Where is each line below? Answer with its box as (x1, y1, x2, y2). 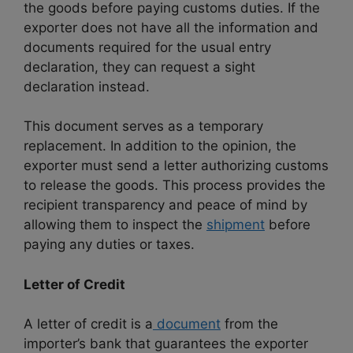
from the (221, 316, 278, 333)
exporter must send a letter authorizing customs (24, 158, 329, 174)
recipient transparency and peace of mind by (24, 197, 307, 214)
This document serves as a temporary (24, 118, 263, 135)
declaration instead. (24, 78, 150, 95)
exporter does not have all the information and (24, 19, 318, 35)
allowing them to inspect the (24, 217, 206, 233)
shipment (206, 217, 265, 233)
